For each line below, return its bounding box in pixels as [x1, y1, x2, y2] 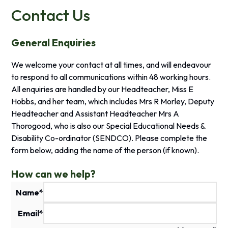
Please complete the [135, 132, 208, 143]
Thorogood [11, 120, 51, 131]
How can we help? [11, 167, 96, 180]
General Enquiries [11, 36, 96, 49]
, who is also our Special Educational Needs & [50, 120, 206, 131]
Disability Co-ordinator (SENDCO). [11, 132, 135, 143]
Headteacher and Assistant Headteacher [11, 108, 159, 119]
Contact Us [11, 5, 91, 25]
